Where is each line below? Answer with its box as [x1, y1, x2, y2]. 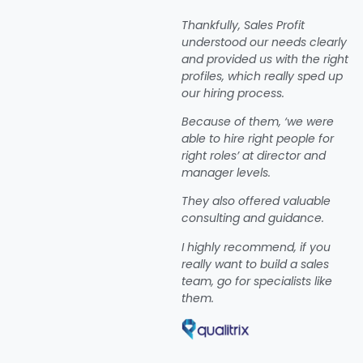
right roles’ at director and [181, 147, 326, 164]
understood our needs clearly [181, 33, 347, 50]
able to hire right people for [181, 130, 334, 147]
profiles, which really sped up [181, 67, 343, 84]
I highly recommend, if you [181, 238, 331, 255]
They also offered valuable [181, 193, 331, 210]
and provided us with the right [181, 50, 348, 67]
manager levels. [181, 164, 271, 181]
